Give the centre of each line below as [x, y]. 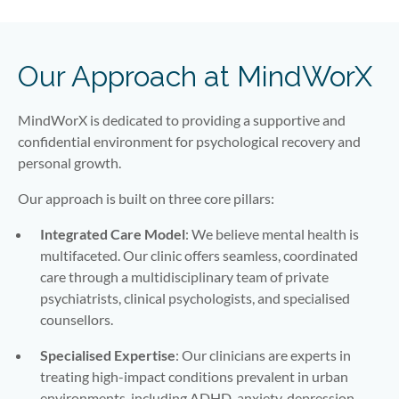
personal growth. [69, 163]
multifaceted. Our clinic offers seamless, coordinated [199, 255]
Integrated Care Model [113, 234]
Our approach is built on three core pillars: [146, 198]
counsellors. [77, 319]
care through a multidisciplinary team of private [184, 277]
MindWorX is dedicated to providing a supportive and [182, 120]
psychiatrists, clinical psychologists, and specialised [195, 298]
